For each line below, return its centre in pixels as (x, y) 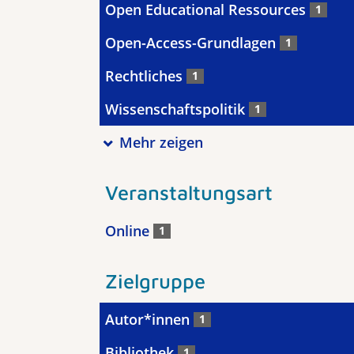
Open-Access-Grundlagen (192, 43)
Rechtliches (146, 76)
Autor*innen (149, 319)
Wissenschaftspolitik (177, 109)
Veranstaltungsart (189, 192)
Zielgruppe (155, 281)
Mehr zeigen (161, 142)
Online (129, 231)
